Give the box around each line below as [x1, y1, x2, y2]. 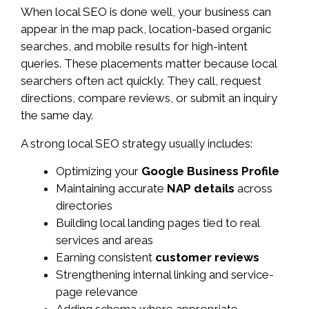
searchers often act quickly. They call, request [21, 74, 261, 88]
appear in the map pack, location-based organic [21, 22, 271, 37]
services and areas [56, 232, 153, 247]
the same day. [21, 108, 93, 123]
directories [56, 198, 112, 212]
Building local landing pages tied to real [56, 215, 259, 230]
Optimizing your [56, 163, 141, 178]
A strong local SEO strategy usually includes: [21, 136, 252, 150]
